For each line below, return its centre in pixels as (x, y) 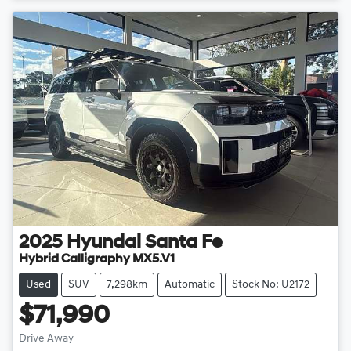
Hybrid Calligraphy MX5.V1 (97, 260)
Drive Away (46, 339)
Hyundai (104, 243)
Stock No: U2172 (271, 285)
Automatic (190, 285)
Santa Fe (184, 243)
